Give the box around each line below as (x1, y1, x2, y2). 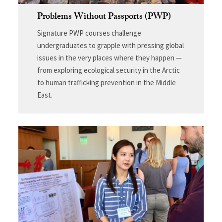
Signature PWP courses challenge (37, 28, 141, 38)
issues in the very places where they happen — (37, 53, 182, 62)
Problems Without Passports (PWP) (37, 9, 171, 25)
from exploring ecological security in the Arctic (37, 65, 180, 75)
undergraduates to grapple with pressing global (37, 40, 184, 50)
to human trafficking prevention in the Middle (37, 77, 176, 87)
